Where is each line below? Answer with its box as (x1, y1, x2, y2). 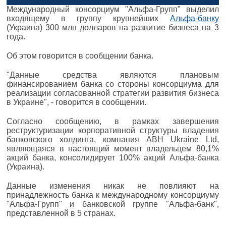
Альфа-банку (169, 14, 219, 23)
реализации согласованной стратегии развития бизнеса (7, 89, 219, 98)
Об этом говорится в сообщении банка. (7, 51, 153, 61)
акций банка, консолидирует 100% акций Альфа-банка (7, 153, 219, 162)
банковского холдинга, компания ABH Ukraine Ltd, (7, 135, 219, 144)
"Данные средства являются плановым (7, 71, 219, 80)
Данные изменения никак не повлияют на (7, 182, 219, 191)
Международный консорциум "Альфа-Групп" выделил (7, 5, 219, 14)
